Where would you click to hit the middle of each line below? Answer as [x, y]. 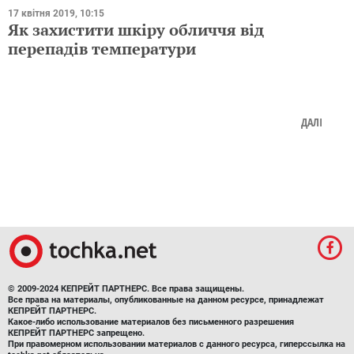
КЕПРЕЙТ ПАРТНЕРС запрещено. [76, 333]
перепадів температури [102, 49]
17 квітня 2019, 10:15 [56, 14]
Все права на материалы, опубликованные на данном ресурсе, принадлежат [166, 300]
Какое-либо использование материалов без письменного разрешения [151, 322]
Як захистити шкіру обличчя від [136, 30]
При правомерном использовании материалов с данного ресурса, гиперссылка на [177, 345]
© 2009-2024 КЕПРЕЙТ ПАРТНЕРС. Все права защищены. [126, 289]
